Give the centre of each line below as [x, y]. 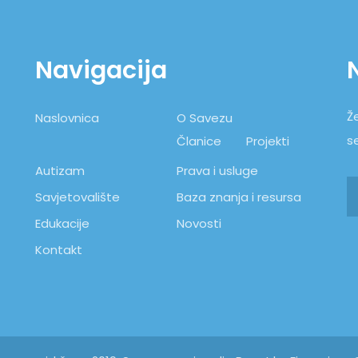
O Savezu [204, 117]
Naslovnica [67, 117]
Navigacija [101, 70]
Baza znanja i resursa [239, 197]
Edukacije [62, 223]
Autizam [60, 170]
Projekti [267, 141]
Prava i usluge [217, 170]
